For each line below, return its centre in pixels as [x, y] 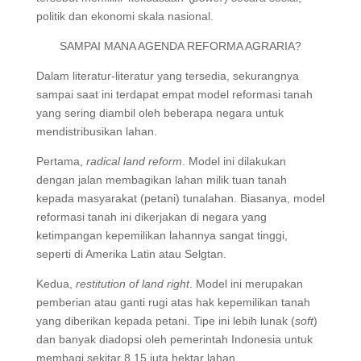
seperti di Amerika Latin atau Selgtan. [131, 253]
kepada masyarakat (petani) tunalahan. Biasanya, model [180, 198]
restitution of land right [132, 283]
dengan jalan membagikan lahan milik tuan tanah [161, 179]
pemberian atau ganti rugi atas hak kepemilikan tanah [173, 302]
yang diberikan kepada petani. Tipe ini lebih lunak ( [165, 320]
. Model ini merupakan [246, 283]
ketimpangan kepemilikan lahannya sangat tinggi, [162, 235]
